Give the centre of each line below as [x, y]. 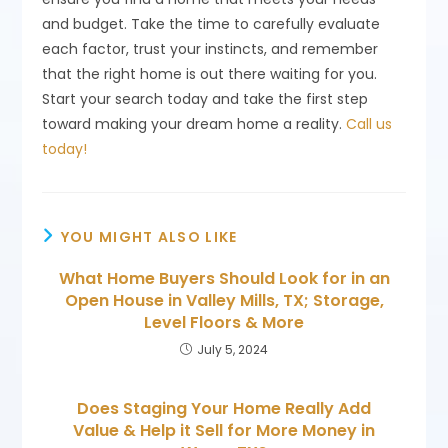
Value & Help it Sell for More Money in [224, 430]
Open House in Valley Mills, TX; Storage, [224, 300]
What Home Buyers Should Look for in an [224, 278]
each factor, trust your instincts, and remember [210, 48]
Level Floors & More [224, 322]
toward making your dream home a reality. [194, 123]
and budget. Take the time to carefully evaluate [211, 23]
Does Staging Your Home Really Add [224, 408]
